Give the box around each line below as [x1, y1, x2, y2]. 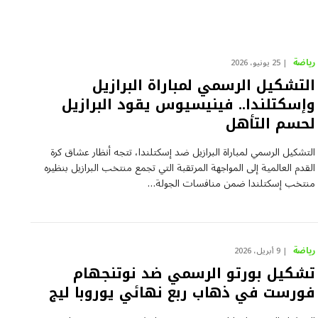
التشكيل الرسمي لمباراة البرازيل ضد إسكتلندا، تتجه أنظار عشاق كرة [50, 142, 316, 163]
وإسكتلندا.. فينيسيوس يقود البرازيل [62, 91, 316, 118]
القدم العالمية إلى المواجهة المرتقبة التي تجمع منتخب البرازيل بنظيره [44, 158, 316, 178]
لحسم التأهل [226, 110, 316, 137]
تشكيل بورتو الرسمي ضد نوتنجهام [73, 259, 316, 287]
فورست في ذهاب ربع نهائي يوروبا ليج [49, 278, 316, 306]
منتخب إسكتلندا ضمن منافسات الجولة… [148, 173, 316, 194]
